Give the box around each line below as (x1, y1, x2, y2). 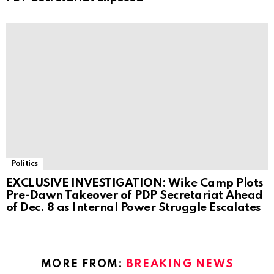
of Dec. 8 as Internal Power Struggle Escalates (6, 202, 261, 214)
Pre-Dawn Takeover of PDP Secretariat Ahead (6, 190, 263, 202)
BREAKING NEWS (126, 259, 234, 270)
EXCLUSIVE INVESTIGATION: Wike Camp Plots (6, 177, 264, 190)
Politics (11, 160, 39, 168)
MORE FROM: (40, 259, 127, 270)
